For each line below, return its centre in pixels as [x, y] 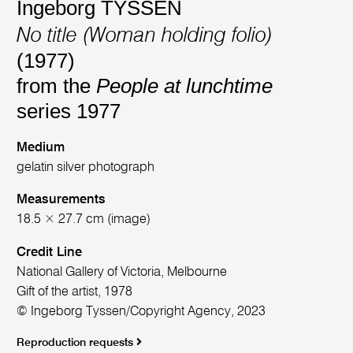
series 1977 [69, 111]
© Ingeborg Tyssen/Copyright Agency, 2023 [141, 311]
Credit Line [50, 252]
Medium [41, 147]
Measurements [61, 200]
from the [57, 86]
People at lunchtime [185, 86]
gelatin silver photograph [86, 167]
